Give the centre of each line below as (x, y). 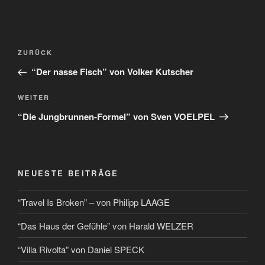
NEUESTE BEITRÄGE (68, 173)
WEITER (34, 97)
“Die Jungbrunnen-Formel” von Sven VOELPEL (116, 116)
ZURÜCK (35, 53)
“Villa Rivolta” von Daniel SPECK (81, 249)
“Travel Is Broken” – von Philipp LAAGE (94, 202)
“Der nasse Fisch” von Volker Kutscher (112, 72)
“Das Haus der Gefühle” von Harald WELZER (106, 225)
